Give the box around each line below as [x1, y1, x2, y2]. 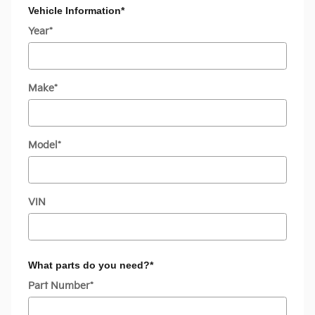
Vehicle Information [28, 4, 121, 16]
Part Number [28, 280, 90, 292]
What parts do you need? [28, 259, 150, 271]
